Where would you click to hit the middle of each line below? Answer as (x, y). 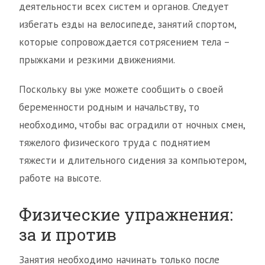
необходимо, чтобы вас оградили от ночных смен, (132, 125)
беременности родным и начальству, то (109, 107)
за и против (68, 235)
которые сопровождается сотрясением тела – (124, 42)
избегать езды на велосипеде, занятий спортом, (127, 25)
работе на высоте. (60, 178)
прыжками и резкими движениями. (97, 60)
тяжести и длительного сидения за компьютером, (132, 161)
